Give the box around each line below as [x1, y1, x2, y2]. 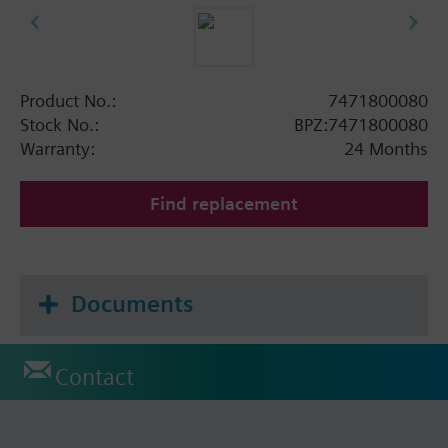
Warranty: [20, 137, 95, 159]
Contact [55, 363, 134, 392]
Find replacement [150, 192, 298, 214]
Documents [71, 289, 193, 318]
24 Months [344, 137, 428, 159]
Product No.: [20, 89, 116, 111]
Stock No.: [20, 113, 99, 135]
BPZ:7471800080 [294, 113, 428, 135]
